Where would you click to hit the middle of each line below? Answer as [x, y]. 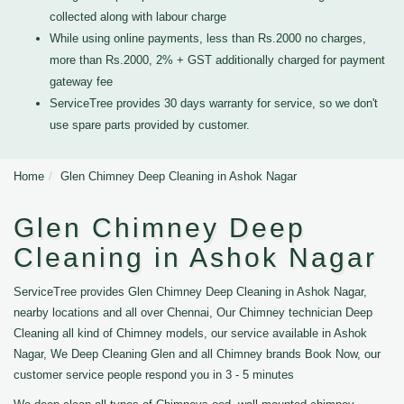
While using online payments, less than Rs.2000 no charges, [208, 38]
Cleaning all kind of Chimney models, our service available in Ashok [190, 333]
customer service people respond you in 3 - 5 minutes [154, 375]
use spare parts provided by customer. [150, 125]
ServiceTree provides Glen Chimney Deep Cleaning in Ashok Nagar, [190, 292]
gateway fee [81, 82]
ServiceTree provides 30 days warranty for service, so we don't [214, 103]
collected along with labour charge [138, 17]
